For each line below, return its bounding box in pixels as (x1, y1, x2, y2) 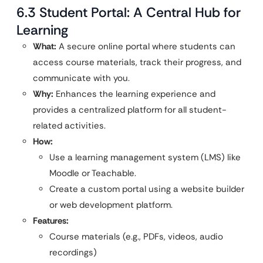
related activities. (33, 120, 106, 132)
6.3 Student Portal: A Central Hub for (16, 4, 241, 22)
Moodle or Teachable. (49, 167, 136, 180)
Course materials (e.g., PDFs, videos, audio (49, 231, 223, 243)
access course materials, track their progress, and (33, 56, 241, 69)
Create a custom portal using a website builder (49, 183, 244, 195)
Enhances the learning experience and (53, 88, 215, 100)
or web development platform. (49, 199, 173, 211)
